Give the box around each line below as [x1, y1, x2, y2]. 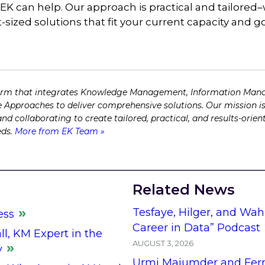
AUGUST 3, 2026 [132, 238, 193, 248]
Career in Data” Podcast [132, 221, 260, 234]
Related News [132, 180, 235, 198]
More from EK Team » [15, 125, 105, 137]
